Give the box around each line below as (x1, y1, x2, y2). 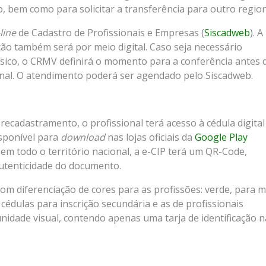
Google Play (195, 131, 248, 144)
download (61, 131, 105, 144)
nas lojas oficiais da (105, 131, 195, 144)
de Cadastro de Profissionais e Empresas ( (16, 26, 204, 40)
